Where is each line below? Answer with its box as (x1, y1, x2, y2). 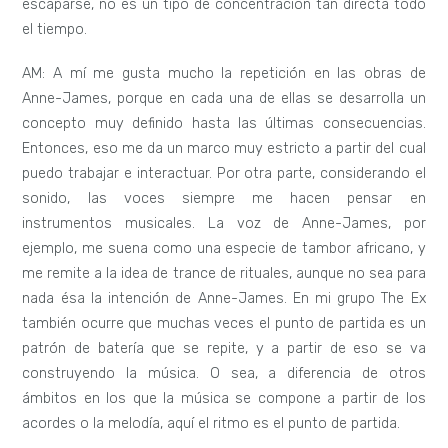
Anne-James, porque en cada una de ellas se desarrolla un (22, 89, 426, 107)
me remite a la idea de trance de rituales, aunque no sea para (22, 264, 426, 282)
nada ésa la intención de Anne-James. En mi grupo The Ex (22, 289, 426, 307)
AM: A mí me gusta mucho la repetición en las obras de (22, 64, 426, 82)
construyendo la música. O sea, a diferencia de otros (22, 364, 426, 382)
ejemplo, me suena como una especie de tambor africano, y (22, 239, 426, 257)
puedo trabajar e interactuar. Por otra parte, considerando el (22, 164, 426, 182)
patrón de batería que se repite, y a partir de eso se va (22, 339, 426, 357)
